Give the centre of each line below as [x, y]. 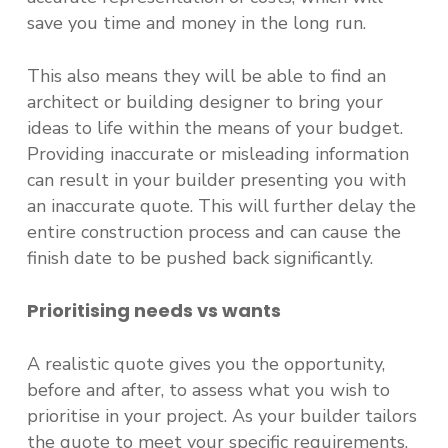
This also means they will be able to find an [206, 76]
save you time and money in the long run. [196, 23]
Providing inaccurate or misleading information [217, 154]
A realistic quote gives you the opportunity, [205, 364]
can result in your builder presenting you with [216, 180]
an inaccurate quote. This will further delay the [221, 206]
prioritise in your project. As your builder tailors [221, 416]
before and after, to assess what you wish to [208, 390]
